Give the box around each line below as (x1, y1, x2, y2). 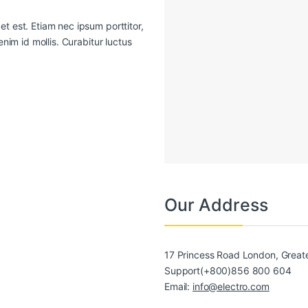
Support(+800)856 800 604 (164, 264, 291, 276)
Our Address (164, 194, 268, 215)
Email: (164, 280, 193, 292)
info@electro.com (192, 280, 269, 292)
